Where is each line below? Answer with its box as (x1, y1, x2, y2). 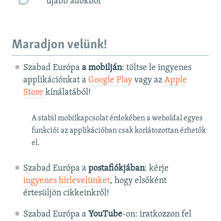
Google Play (88, 75, 132, 85)
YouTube (88, 210, 122, 220)
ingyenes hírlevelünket (23, 176, 110, 186)
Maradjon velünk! (12, 38, 107, 52)
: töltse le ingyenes (121, 63, 191, 73)
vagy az (132, 75, 164, 85)
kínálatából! (43, 88, 91, 98)
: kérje (144, 164, 169, 174)
